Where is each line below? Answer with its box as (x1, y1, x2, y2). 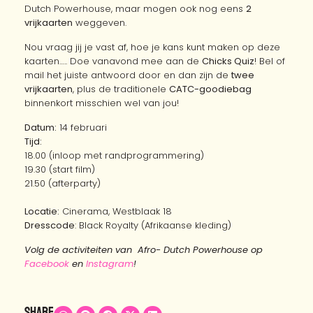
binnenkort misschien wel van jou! (24, 96, 179, 110)
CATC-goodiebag (169, 82, 252, 96)
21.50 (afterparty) (24, 177, 101, 190)
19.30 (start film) (24, 163, 95, 176)
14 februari (57, 121, 107, 134)
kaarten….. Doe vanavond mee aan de (24, 54, 202, 68)
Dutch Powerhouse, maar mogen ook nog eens (24, 2, 246, 15)
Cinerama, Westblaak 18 (59, 205, 172, 218)
